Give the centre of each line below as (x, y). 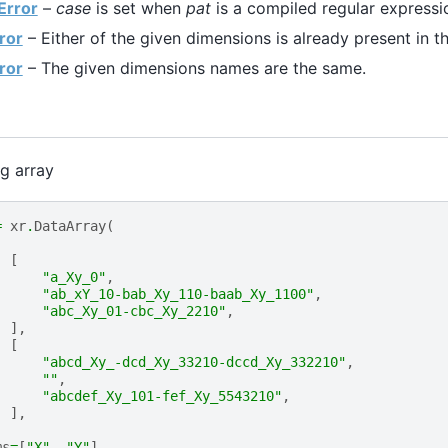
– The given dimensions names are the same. (194, 68)
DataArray (69, 226)
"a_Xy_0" (73, 277)
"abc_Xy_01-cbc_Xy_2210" (133, 311)
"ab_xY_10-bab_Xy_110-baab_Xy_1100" (177, 294)
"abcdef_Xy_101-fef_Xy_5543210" (161, 396)
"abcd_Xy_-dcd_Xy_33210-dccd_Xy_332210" (193, 362)
